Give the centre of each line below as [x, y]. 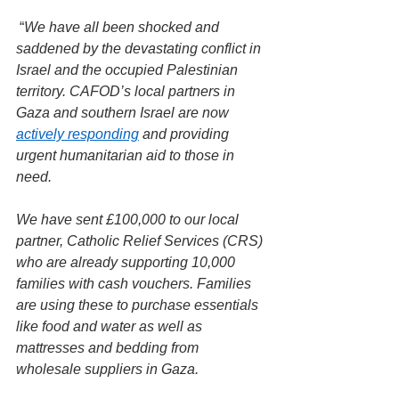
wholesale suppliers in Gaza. [107, 369]
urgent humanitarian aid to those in [127, 155]
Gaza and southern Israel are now [124, 113]
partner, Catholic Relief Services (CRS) [141, 241]
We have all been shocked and [123, 27]
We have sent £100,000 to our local [129, 220]
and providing [186, 134]
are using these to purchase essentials [139, 305]
